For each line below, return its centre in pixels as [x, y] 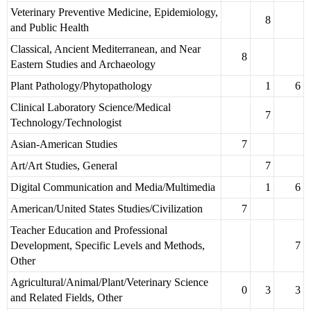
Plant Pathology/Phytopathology [81, 86]
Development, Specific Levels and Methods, [108, 246]
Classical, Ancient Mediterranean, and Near [106, 49]
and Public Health [50, 28]
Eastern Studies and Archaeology [83, 65]
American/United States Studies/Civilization [107, 209]
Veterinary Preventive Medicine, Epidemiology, [114, 12]
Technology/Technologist [66, 123]
